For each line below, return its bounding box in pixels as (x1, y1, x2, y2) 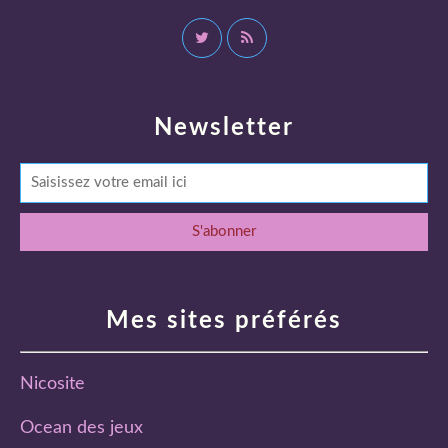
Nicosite (20, 374, 85, 393)
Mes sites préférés (106, 308, 342, 333)
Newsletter (154, 115, 294, 140)
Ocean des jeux (20, 418, 143, 437)
